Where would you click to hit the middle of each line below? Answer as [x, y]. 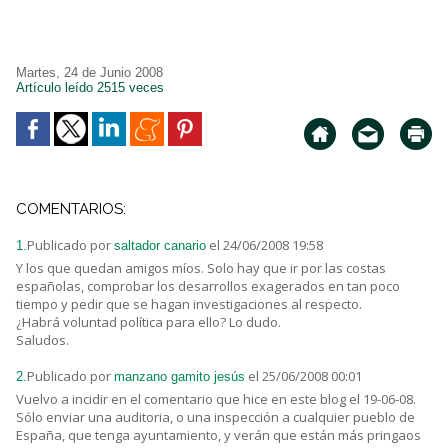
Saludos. [42, 340]
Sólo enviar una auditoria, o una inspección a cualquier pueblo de [215, 417]
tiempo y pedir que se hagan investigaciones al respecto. [189, 304]
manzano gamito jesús [179, 377]
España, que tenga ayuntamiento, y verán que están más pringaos [218, 435]
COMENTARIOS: [71, 209]
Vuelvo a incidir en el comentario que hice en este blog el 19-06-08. [216, 399]
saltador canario [160, 246]
